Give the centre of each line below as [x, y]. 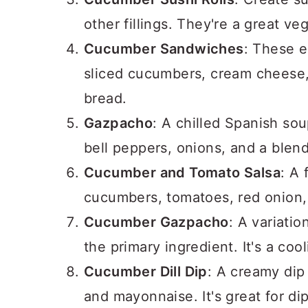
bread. [106, 98]
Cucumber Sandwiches [164, 49]
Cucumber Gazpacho [156, 222]
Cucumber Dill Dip [146, 272]
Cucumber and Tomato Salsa [182, 173]
